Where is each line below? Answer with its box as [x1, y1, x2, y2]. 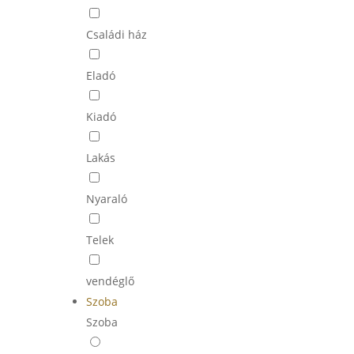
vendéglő [85, 273, 134, 288]
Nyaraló [85, 191, 127, 206]
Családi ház [85, 27, 147, 42]
